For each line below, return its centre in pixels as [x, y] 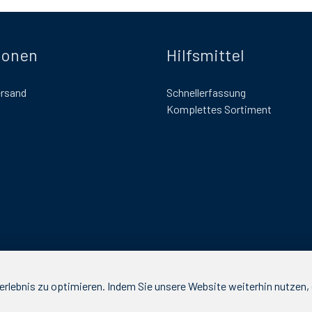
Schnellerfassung [206, 93]
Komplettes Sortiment [219, 109]
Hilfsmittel [205, 55]
